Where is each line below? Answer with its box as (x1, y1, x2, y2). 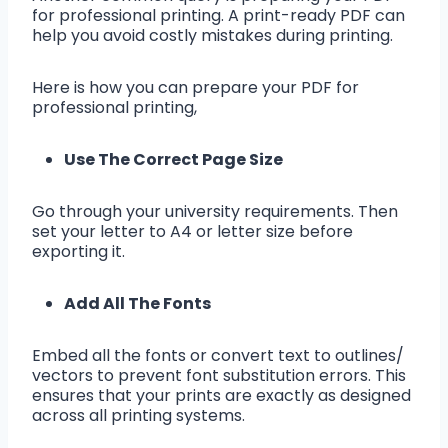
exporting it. (32, 240, 133, 264)
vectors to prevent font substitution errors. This (32, 364, 406, 388)
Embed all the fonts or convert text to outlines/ (32, 344, 404, 368)
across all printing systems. (32, 404, 245, 428)
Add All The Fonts (64, 292, 211, 316)
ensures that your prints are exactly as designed (32, 384, 411, 408)
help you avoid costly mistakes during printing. (32, 24, 393, 48)
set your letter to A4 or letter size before (32, 220, 353, 244)
